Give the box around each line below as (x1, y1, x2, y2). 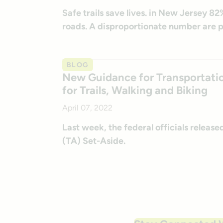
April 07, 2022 (62, 103, 112, 113)
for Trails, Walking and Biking (62, 84, 208, 98)
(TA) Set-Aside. (62, 135, 125, 147)
